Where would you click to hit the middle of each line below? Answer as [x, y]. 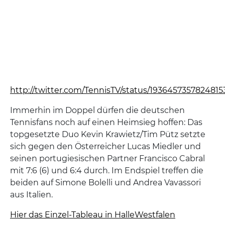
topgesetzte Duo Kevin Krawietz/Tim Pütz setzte [108, 135]
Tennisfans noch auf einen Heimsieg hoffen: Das [106, 123]
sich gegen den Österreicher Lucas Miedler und [105, 147]
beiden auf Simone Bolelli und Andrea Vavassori [105, 183]
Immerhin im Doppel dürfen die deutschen [97, 110]
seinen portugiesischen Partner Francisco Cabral [107, 159]
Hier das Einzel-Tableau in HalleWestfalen [93, 215]
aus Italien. [31, 195]
